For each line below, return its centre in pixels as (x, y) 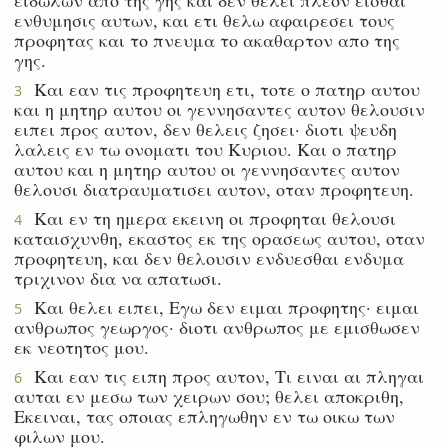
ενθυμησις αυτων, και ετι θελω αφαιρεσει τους (204, 19)
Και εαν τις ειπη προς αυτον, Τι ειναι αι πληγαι (223, 375)
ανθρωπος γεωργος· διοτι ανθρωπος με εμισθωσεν (217, 326)
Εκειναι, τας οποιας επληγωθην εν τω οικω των (204, 415)
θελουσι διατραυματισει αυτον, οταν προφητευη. (214, 188)
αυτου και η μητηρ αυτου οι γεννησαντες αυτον (207, 168)
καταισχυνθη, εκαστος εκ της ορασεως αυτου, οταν (219, 237)
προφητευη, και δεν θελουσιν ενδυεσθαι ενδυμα (209, 257)
